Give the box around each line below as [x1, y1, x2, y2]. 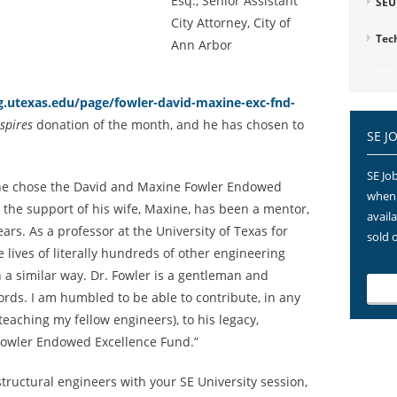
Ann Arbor [171, 36, 232, 53]
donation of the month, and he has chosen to [33, 116, 304, 133]
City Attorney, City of [171, 14, 291, 31]
